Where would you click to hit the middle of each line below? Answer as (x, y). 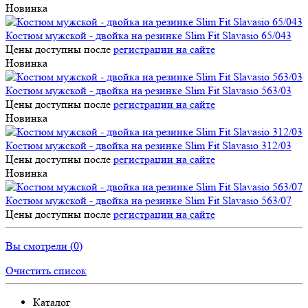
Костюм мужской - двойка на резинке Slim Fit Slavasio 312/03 (148, 145)
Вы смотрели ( (40, 245)
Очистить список (46, 270)
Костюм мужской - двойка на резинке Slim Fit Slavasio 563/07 (148, 200)
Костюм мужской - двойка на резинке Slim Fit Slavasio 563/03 (148, 90)
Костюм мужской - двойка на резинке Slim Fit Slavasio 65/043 (148, 35)
